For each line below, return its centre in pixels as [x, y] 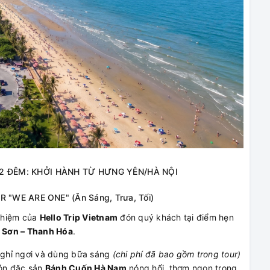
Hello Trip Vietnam [78, 217]
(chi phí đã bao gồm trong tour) [177, 254]
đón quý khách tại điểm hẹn [176, 217]
